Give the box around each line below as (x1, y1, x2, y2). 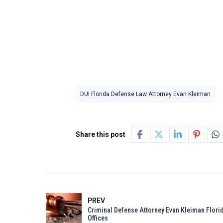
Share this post (76, 130, 125, 138)
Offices (87, 214, 108, 222)
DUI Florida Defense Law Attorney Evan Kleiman (80, 90, 211, 98)
